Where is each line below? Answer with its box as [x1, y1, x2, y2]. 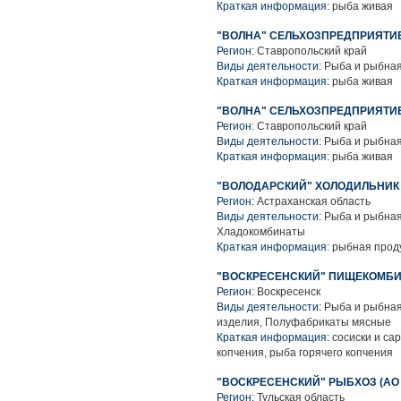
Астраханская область [257, 195, 371, 208]
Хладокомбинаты [217, 226, 305, 238]
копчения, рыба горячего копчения [217, 346, 393, 359]
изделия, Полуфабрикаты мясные [217, 316, 391, 328]
